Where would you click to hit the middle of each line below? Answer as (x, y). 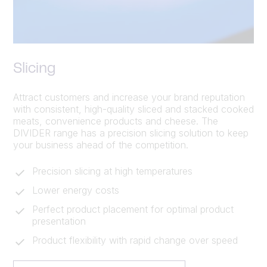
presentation (59, 221)
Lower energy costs (76, 190)
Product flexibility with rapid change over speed (135, 240)
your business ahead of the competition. (101, 145)
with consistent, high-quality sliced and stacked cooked (133, 109)
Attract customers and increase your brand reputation (129, 97)
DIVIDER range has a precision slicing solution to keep (131, 133)
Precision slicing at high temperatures (112, 171)
